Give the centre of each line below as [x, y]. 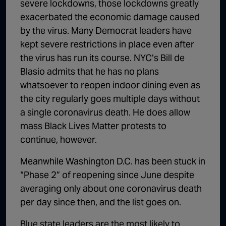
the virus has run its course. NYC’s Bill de [102, 58]
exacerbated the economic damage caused [110, 17]
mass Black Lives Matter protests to [93, 126]
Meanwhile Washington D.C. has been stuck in [113, 161]
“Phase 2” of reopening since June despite [107, 175]
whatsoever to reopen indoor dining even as [110, 85]
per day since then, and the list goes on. [101, 202]
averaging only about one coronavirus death [111, 188]
